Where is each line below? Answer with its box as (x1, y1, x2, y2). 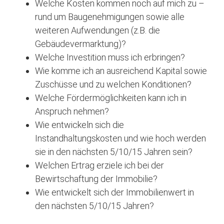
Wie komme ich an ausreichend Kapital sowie (35, 65, 207, 76)
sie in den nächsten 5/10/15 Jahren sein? (35, 146, 192, 157)
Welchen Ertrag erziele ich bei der (35, 160, 164, 170)
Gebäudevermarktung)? (35, 38, 126, 49)
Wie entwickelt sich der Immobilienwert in (35, 187, 194, 197)
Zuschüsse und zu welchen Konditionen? (35, 79, 191, 89)
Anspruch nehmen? (35, 106, 109, 116)
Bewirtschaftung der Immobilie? (35, 173, 157, 184)
